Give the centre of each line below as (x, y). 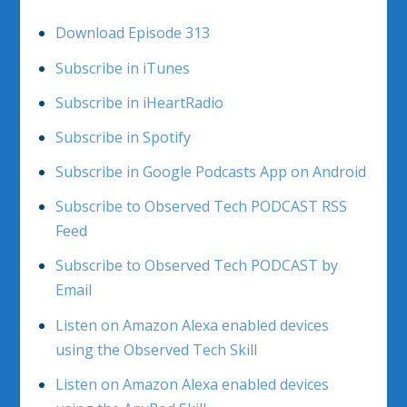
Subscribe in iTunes (122, 68)
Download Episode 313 (132, 33)
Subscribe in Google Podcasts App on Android (210, 172)
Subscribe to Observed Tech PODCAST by (196, 266)
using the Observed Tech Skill (156, 349)
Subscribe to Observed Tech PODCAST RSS (201, 207)
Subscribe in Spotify (123, 137)
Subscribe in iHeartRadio (139, 102)
